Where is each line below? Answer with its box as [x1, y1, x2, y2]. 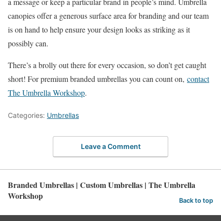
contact [187, 74, 209, 84]
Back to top [179, 197, 213, 205]
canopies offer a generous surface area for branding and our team [8, 10, 209, 21]
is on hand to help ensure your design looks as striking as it [8, 24, 190, 35]
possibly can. [8, 38, 48, 49]
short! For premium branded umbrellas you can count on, [8, 74, 187, 84]
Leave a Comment [80, 142, 141, 150]
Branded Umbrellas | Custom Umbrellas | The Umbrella [8, 179, 195, 190]
